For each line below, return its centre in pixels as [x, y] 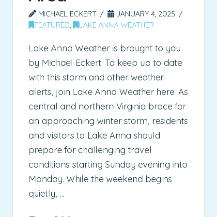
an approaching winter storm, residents [108, 121]
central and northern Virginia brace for [108, 107]
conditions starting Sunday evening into [108, 165]
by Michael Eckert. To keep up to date [106, 63]
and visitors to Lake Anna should [95, 136]
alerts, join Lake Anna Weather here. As [108, 92]
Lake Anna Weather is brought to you [105, 48]
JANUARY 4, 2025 [145, 13]
